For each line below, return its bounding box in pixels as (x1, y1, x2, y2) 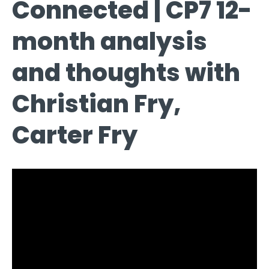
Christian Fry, (12, 86, 181, 121)
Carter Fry (12, 118, 138, 152)
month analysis (12, 24, 207, 58)
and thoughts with (12, 55, 240, 89)
